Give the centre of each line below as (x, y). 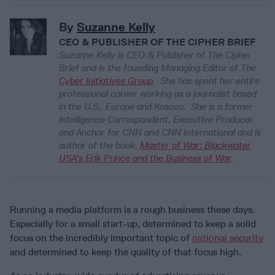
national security (228, 238)
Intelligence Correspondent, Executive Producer (156, 120)
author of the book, (99, 146)
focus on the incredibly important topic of (101, 238)
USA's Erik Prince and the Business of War (145, 159)
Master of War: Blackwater (196, 146)
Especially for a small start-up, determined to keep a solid (133, 224)
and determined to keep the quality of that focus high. (126, 252)
